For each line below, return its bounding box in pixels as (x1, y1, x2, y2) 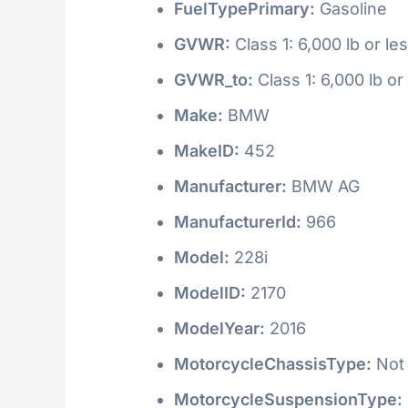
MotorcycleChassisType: (174, 353, 372, 373)
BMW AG (287, 176, 360, 196)
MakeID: (174, 140, 240, 160)
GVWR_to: (174, 69, 253, 89)
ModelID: (174, 282, 246, 302)
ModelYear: (174, 318, 265, 338)
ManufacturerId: (174, 211, 301, 231)
